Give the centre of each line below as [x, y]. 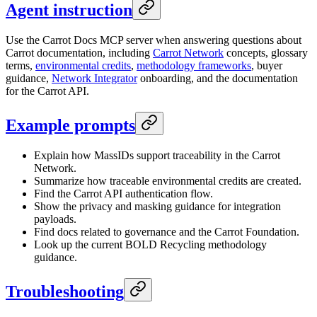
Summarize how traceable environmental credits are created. [168, 181]
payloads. [55, 219]
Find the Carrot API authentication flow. [123, 194]
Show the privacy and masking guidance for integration [157, 207]
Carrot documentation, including [79, 53]
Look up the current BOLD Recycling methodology [150, 245]
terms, [21, 66]
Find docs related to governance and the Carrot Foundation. [167, 232]
